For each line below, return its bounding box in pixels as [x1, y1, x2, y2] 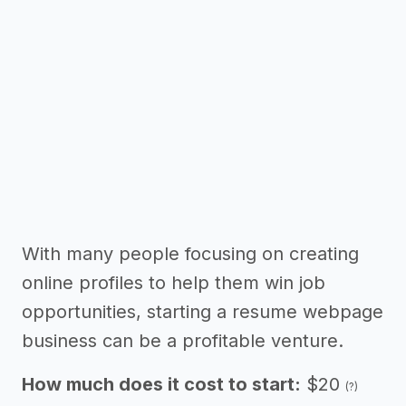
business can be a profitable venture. [22, 330, 343, 352]
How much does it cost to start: [22, 373, 301, 395]
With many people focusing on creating [22, 243, 359, 265]
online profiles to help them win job [22, 272, 325, 294]
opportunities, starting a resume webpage [22, 301, 383, 323]
